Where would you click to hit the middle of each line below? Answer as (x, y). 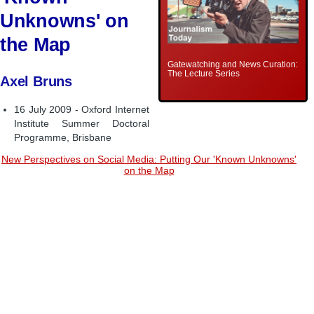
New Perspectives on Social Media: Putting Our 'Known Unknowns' (149, 159)
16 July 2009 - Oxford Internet (82, 110)
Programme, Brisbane (63, 138)
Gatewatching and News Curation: (233, 65)
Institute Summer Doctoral (82, 124)
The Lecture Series (204, 74)
